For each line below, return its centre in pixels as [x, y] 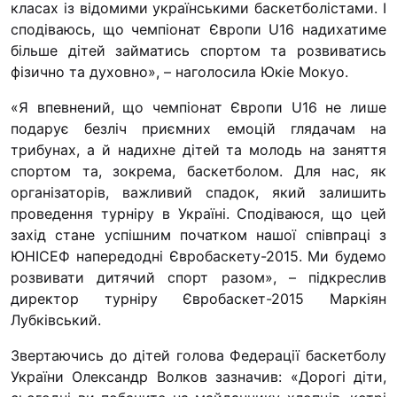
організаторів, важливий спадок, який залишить [198, 193]
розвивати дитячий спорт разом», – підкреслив [198, 278]
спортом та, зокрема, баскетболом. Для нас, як [198, 171]
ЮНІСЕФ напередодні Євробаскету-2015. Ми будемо [198, 257]
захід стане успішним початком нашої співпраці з [198, 235]
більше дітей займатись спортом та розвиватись [198, 51]
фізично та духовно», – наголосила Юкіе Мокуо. [179, 72]
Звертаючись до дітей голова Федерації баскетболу [198, 356]
